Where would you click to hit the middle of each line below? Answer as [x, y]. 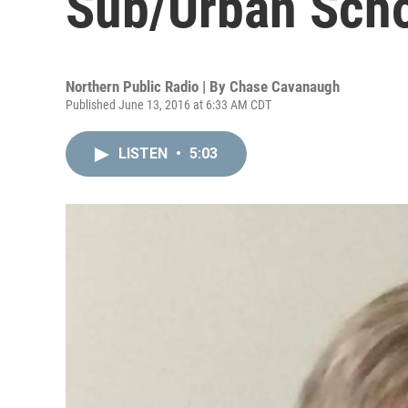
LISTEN [145, 153]
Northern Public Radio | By [148, 87]
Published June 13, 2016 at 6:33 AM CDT [168, 105]
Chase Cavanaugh [285, 87]
